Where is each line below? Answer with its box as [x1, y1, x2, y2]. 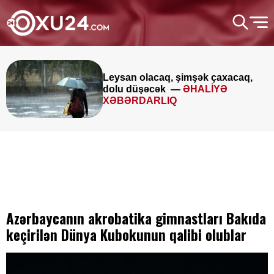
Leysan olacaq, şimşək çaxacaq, [103, 72, 253, 83]
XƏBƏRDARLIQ [103, 95, 177, 106]
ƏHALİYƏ [183, 83, 228, 94]
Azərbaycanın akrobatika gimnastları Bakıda [6, 208, 266, 229]
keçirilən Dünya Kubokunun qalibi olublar [6, 224, 246, 245]
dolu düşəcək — [103, 83, 183, 94]
